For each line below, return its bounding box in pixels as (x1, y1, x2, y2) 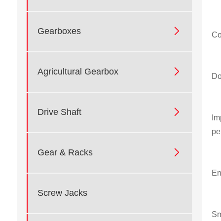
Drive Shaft (37, 107, 81, 117)
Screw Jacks (37, 188, 87, 198)
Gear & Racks (37, 147, 93, 158)
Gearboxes (37, 26, 81, 37)
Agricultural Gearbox (37, 67, 118, 77)
